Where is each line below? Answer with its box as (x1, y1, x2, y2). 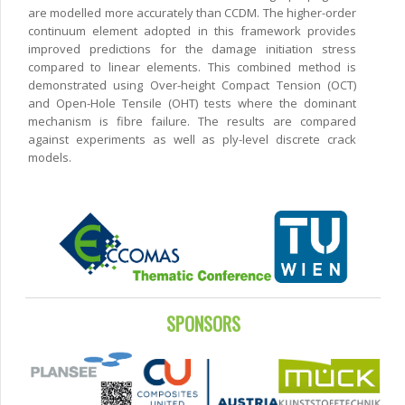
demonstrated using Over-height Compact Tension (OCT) (28, 77, 356, 94)
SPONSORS (165, 310, 240, 338)
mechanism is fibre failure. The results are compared (28, 113, 356, 130)
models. (28, 149, 71, 166)
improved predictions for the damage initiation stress (28, 41, 356, 58)
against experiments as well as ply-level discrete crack (28, 131, 356, 148)
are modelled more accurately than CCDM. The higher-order (28, 5, 356, 22)
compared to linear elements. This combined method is (28, 59, 356, 76)
